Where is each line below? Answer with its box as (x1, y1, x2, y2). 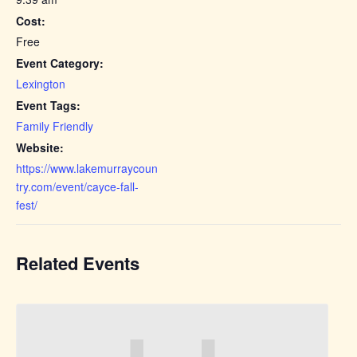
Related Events (16, 249, 139, 276)
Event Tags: (16, 96, 80, 113)
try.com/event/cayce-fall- (16, 178, 139, 194)
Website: (16, 139, 64, 155)
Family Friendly (16, 117, 93, 134)
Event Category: (16, 54, 104, 71)
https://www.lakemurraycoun (16, 159, 158, 176)
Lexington (16, 75, 65, 92)
